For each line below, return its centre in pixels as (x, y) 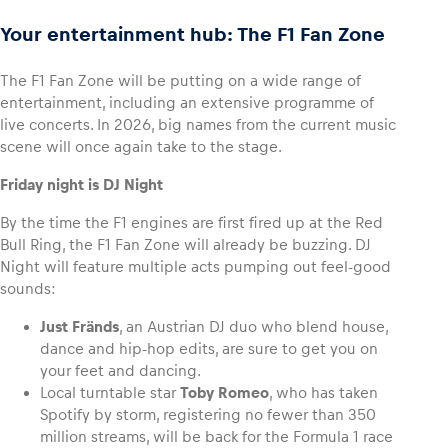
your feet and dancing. (120, 371)
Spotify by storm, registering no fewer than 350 (208, 415)
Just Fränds (79, 327)
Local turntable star (110, 393)
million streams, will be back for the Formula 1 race (216, 437)
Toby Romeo (224, 393)
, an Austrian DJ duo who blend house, (253, 327)
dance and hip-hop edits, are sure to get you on (209, 349)
